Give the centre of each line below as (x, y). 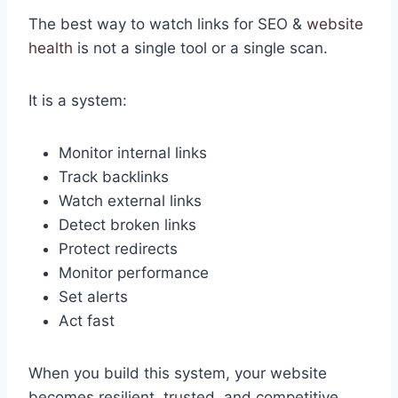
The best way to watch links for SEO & (167, 24)
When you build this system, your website (178, 374)
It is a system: (78, 101)
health (51, 48)
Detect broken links (127, 225)
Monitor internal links (133, 153)
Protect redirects (118, 249)
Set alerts (93, 297)
